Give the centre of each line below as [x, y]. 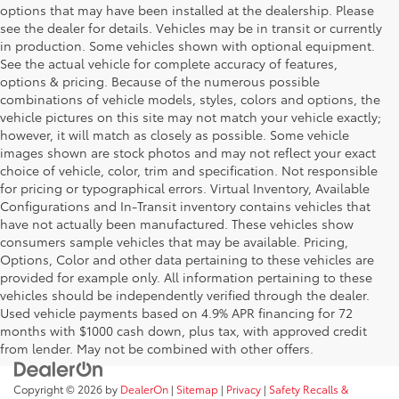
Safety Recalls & [309, 388]
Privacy [244, 388]
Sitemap [197, 388]
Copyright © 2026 [59, 388]
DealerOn [144, 388]
